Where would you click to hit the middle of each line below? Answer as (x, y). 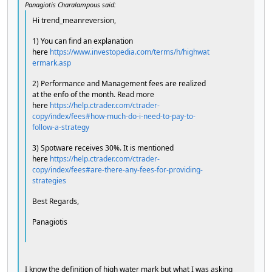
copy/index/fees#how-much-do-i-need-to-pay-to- (114, 116)
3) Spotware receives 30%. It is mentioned (103, 148)
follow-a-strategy (61, 127)
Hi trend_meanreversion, (74, 20)
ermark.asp (52, 63)
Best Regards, (56, 201)
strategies (49, 180)
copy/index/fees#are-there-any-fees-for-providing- (117, 169)
